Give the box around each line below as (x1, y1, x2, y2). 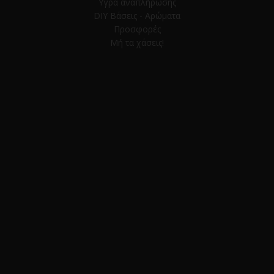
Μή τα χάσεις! (110, 37, 164, 48)
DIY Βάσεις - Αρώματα (94, 10, 180, 21)
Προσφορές (113, 23, 161, 35)
